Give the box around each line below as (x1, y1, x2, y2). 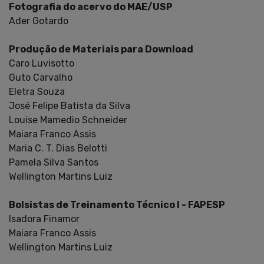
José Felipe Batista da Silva (9, 100, 130, 111)
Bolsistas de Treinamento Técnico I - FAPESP (9, 199, 225, 210)
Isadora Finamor (9, 213, 80, 225)
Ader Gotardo (9, 15, 68, 27)
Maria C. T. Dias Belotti (9, 142, 107, 154)
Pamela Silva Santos (9, 156, 98, 168)
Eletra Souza (9, 85, 65, 97)
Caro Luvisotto (9, 57, 74, 69)
